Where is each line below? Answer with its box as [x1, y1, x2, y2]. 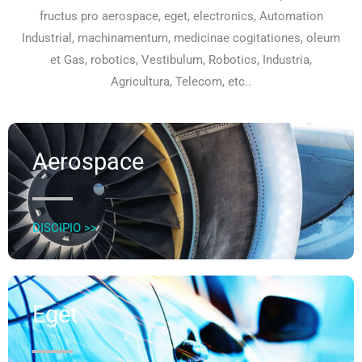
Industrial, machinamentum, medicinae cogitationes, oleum [22, 31, 340, 46]
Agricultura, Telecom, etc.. [111, 74, 251, 90]
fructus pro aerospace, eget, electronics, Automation [39, 9, 323, 24]
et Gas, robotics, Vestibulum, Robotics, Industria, [50, 53, 312, 68]
